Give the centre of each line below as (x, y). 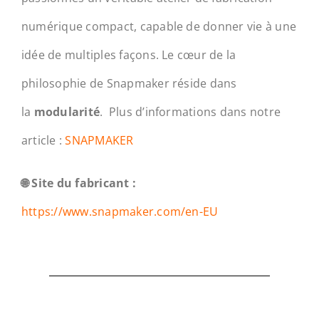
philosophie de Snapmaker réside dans (129, 83)
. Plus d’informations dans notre (190, 111)
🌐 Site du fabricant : (79, 183)
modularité (67, 111)
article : (43, 140)
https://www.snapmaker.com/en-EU (120, 211)
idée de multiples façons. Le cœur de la (129, 54)
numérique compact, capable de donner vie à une (159, 26)
